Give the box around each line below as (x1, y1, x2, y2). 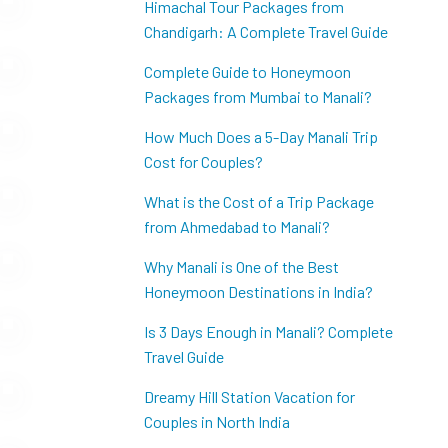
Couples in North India (143, 412, 290, 431)
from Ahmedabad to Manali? (143, 217, 330, 236)
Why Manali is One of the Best (143, 257, 339, 276)
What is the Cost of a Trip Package (143, 192, 374, 211)
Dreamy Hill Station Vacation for (143, 387, 355, 406)
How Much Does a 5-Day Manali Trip (143, 127, 378, 146)
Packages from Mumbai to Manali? (143, 87, 372, 106)
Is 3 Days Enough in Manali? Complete (143, 322, 393, 341)
